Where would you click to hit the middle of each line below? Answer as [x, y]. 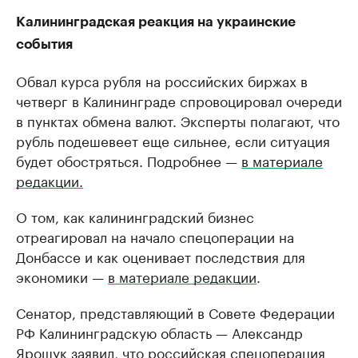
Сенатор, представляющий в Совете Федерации [175, 312]
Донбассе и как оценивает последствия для [161, 256]
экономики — [62, 276]
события [44, 44]
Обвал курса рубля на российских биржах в [162, 80]
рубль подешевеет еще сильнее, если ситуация [173, 140]
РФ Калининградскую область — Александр [159, 332]
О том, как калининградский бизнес [135, 216]
